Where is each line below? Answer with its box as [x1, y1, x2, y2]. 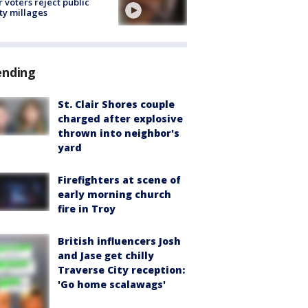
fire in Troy [58, 202, 115, 216]
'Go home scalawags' [58, 278, 166, 291]
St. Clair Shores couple [58, 98, 175, 111]
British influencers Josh [58, 234, 181, 248]
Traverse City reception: [58, 263, 185, 277]
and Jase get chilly [58, 249, 154, 263]
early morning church [58, 188, 171, 201]
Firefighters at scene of [58, 173, 181, 187]
